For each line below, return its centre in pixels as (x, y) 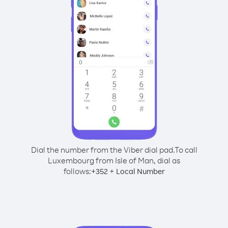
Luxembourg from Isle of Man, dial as (114, 160)
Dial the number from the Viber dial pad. (103, 150)
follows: (77, 171)
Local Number (140, 171)
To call (186, 150)
